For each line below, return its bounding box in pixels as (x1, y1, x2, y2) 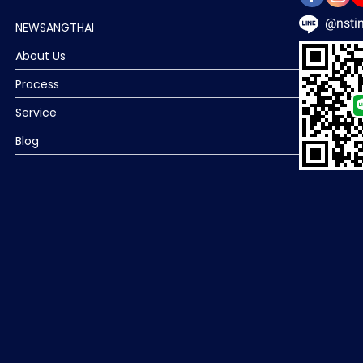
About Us (15, 48, 66, 64)
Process (15, 76, 59, 92)
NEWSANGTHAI (15, 19, 94, 36)
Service (15, 105, 57, 121)
